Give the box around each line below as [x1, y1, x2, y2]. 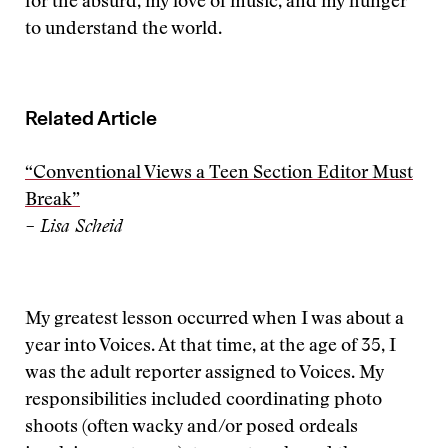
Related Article [25, 106, 157, 130]
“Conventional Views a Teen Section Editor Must [25, 165, 413, 183]
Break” [25, 192, 80, 210]
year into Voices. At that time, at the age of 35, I [25, 338, 396, 356]
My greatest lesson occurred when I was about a [25, 311, 404, 329]
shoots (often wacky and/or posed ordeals [25, 419, 358, 437]
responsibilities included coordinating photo [25, 392, 382, 410]
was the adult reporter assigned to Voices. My [25, 365, 384, 383]
